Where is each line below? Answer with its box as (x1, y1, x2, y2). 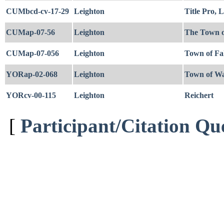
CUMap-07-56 (6, 28, 55, 36)
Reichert (184, 91, 213, 99)
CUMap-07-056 (6, 49, 59, 57)
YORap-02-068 (6, 70, 57, 78)
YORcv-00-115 (6, 91, 56, 99)
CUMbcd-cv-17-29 (6, 7, 69, 15)
